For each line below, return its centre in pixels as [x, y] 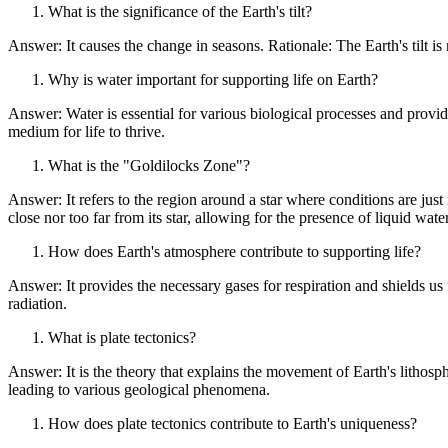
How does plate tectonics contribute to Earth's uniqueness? [232, 423]
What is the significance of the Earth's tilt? [180, 11]
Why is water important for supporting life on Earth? [213, 79]
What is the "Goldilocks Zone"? [149, 165]
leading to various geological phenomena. [139, 389]
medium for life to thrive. [86, 131]
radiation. [37, 303]
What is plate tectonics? [122, 337]
